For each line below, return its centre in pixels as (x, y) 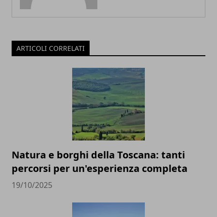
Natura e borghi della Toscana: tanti (98, 155)
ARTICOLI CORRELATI (51, 48)
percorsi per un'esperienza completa (100, 168)
